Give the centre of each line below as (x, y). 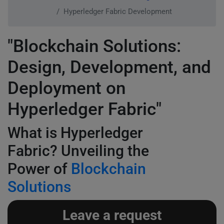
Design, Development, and (109, 67)
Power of (39, 169)
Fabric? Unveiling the (78, 151)
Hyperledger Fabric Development (117, 11)
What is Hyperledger (75, 133)
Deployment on (66, 88)
